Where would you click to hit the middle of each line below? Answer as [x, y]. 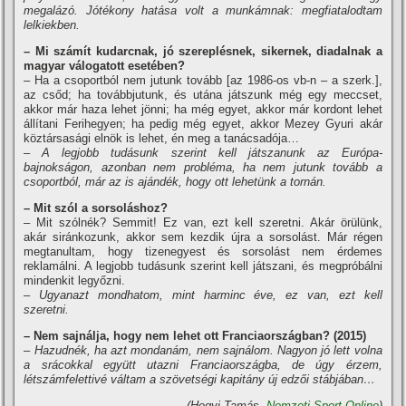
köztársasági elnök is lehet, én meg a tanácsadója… [162, 138]
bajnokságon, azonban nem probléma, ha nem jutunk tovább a [203, 167]
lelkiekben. [52, 25]
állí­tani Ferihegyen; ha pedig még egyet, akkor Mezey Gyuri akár [203, 124]
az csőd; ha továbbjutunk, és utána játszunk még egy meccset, [203, 95]
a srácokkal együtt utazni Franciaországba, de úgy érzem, [203, 365]
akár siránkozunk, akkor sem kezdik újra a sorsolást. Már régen [203, 237]
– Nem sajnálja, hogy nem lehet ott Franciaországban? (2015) [195, 336]
